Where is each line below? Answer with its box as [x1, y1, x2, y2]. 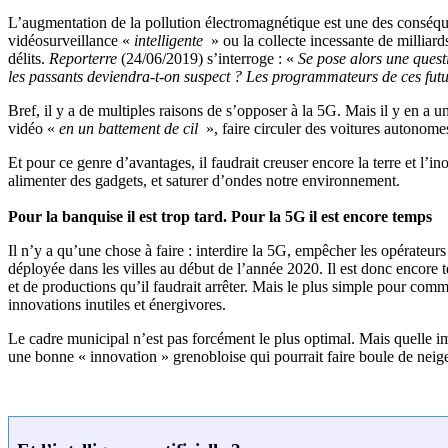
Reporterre [49, 49, 117, 67]
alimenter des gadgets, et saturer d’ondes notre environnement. [8, 171, 400, 189]
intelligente [134, 31, 207, 49]
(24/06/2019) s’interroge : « [117, 49, 298, 67]
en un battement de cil [59, 119, 202, 137]
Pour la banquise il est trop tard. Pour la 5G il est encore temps [8, 207, 432, 225]
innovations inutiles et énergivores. [8, 295, 226, 313]
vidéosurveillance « [8, 31, 134, 49]
